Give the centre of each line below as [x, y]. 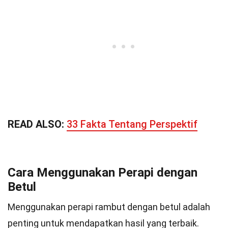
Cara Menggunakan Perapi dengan [103, 173]
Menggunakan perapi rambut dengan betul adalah [109, 207]
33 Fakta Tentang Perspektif [132, 124]
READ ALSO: [37, 124]
